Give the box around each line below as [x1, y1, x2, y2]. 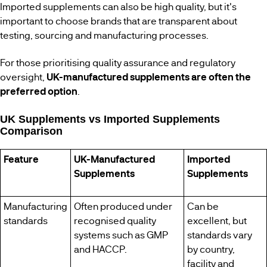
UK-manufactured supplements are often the [46, 70, 251, 83]
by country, [187, 243, 235, 255]
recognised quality [73, 214, 156, 226]
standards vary [187, 228, 252, 241]
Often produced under [73, 200, 172, 212]
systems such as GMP [73, 228, 168, 241]
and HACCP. [73, 243, 127, 255]
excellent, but [187, 214, 247, 226]
